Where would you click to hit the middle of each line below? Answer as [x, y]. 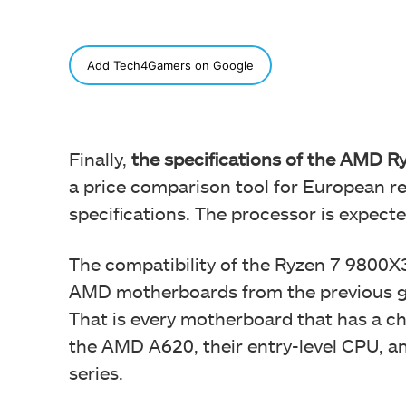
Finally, [100, 158]
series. [96, 372]
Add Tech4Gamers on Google [170, 65]
